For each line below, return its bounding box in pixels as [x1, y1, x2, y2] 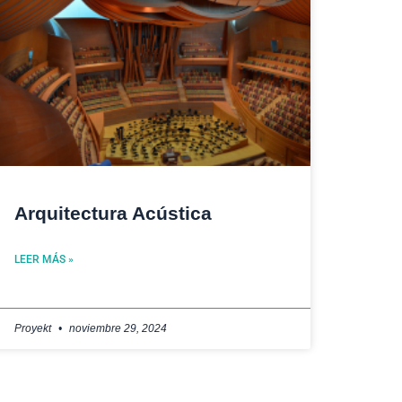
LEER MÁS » [14, 252, 74, 266]
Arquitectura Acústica [14, 202, 212, 223]
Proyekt [14, 321, 54, 335]
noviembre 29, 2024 [66, 321, 167, 335]
